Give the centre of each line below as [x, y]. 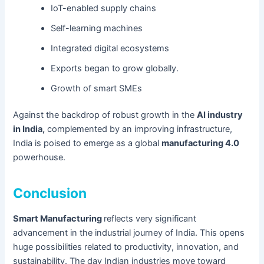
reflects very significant [150, 219]
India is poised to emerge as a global [88, 143]
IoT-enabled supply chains [104, 8]
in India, [29, 129]
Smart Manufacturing [59, 219]
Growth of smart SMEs [97, 88]
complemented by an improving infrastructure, [139, 129]
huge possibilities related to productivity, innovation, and [126, 247]
